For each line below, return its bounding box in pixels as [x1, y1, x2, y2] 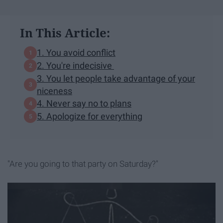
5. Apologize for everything [37, 111, 142, 121]
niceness [37, 85, 72, 96]
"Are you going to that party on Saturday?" [7, 158, 158, 169]
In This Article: [20, 24, 110, 41]
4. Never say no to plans [37, 98, 131, 109]
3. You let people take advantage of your [37, 73, 195, 84]
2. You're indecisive [37, 60, 114, 71]
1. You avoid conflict [37, 47, 115, 58]
